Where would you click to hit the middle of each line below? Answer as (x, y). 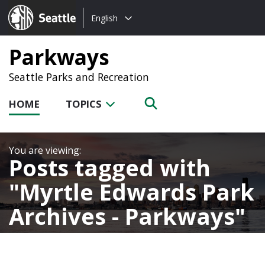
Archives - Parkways (122, 216)
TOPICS (85, 104)
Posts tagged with (110, 167)
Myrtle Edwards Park (137, 191)
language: (105, 32)
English (104, 18)
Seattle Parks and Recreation (79, 77)
